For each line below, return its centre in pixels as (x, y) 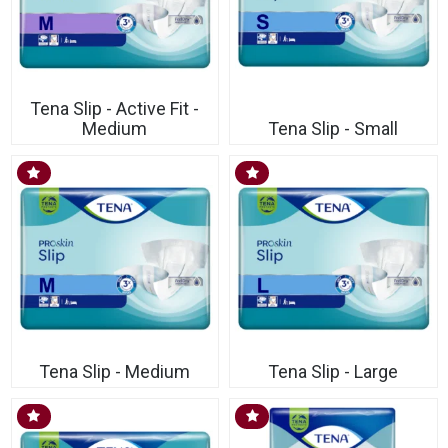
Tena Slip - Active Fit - (114, 108)
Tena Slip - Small (333, 128)
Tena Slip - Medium (114, 371)
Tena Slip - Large (333, 371)
